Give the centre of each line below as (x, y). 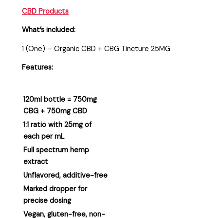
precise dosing (47, 200)
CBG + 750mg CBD (55, 111)
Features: (38, 68)
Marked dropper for (55, 189)
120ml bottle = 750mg (60, 99)
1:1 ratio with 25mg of (58, 125)
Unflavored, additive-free (66, 175)
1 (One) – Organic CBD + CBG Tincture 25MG (96, 49)
